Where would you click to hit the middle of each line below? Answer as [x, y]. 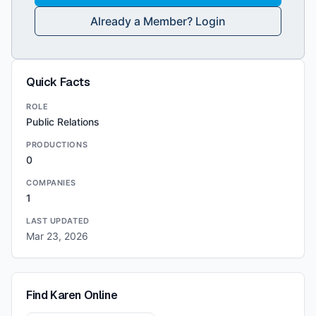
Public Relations [63, 122]
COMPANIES [51, 183]
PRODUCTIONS [57, 145]
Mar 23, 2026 [57, 236]
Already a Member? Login [158, 21]
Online [99, 295]
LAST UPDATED [58, 221]
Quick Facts [58, 82]
